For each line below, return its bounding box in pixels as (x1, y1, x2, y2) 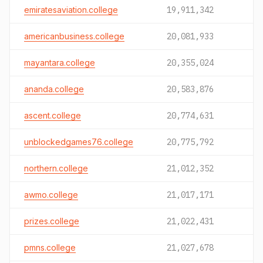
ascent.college (24, 110, 81, 120)
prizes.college (24, 216, 79, 226)
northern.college (24, 163, 88, 173)
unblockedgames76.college (24, 137, 133, 147)
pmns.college (24, 242, 76, 252)
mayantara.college (24, 58, 95, 68)
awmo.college (24, 190, 78, 200)
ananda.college (24, 84, 84, 94)
